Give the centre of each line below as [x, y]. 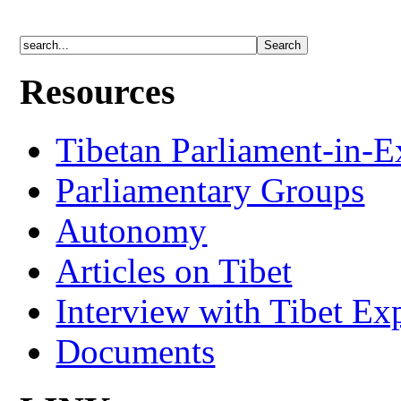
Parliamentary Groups [210, 191]
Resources [98, 92]
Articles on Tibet [174, 271]
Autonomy [132, 231]
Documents [136, 352]
